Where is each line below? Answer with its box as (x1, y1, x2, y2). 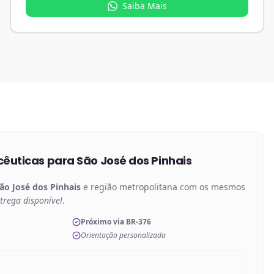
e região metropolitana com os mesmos (81, 181, 245, 193)
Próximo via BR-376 (81, 217, 151, 227)
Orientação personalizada (81, 230, 166, 240)
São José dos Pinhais (76, 153, 192, 168)
